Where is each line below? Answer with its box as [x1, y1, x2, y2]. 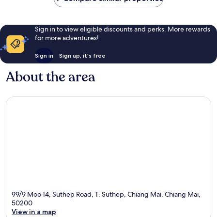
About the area [6, 67, 95, 86]
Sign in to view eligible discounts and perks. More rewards [34, 24, 210, 33]
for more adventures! [34, 33, 99, 42]
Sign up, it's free [59, 51, 106, 59]
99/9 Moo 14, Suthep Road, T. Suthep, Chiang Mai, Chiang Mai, [12, 190, 201, 199]
